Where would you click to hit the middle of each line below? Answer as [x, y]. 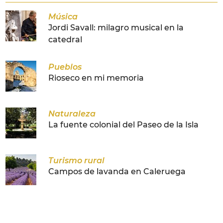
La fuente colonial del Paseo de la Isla [124, 125]
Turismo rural [77, 161]
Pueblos [65, 67]
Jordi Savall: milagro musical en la [116, 28]
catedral [65, 40]
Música [63, 16]
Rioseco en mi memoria [96, 78]
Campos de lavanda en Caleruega [117, 172]
